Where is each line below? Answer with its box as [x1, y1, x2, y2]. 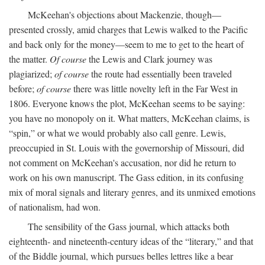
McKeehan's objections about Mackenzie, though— [28, 8, 221, 21]
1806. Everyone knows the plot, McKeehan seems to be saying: [9, 97, 245, 110]
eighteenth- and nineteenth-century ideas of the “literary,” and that [9, 235, 253, 248]
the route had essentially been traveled [89, 67, 232, 80]
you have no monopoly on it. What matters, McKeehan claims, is [9, 112, 250, 125]
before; [9, 82, 37, 95]
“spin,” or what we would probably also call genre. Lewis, [9, 127, 226, 140]
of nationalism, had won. [9, 201, 101, 214]
